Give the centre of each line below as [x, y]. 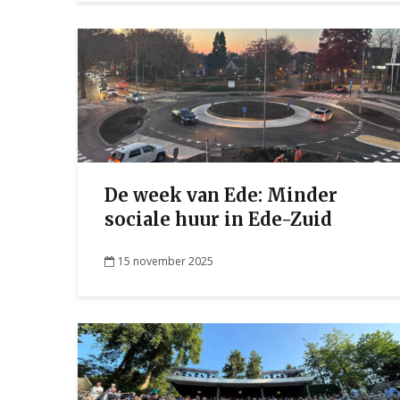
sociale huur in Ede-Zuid [218, 219]
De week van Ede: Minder [221, 195]
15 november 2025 [166, 261]
